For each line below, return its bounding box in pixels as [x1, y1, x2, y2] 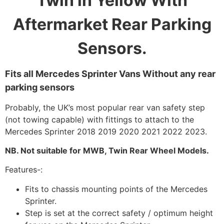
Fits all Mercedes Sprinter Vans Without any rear [5, 68, 215, 79]
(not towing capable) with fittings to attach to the [5, 114, 194, 124]
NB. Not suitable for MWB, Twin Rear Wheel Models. [5, 145, 209, 156]
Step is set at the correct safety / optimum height [25, 207, 213, 218]
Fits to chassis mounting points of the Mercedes [25, 183, 207, 194]
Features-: [5, 164, 42, 175]
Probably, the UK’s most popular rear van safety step [5, 102, 205, 112]
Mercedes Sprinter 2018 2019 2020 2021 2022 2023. [5, 126, 207, 136]
